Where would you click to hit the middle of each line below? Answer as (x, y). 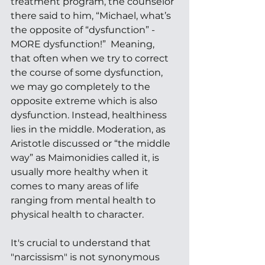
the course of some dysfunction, (88, 72)
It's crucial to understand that (82, 243)
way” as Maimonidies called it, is (86, 157)
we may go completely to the (82, 86)
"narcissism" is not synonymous (86, 257)
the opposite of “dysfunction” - (84, 30)
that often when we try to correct (91, 58)
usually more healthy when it (81, 172)
